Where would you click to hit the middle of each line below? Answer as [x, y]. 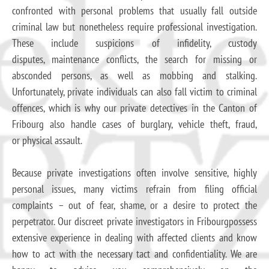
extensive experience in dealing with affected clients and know [134, 237]
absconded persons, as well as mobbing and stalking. [134, 75]
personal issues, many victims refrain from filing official [134, 189]
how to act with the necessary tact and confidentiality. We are [134, 253]
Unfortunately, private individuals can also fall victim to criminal [134, 91]
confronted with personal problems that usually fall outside [134, 10]
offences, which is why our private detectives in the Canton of [134, 107]
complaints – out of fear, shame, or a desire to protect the [134, 205]
